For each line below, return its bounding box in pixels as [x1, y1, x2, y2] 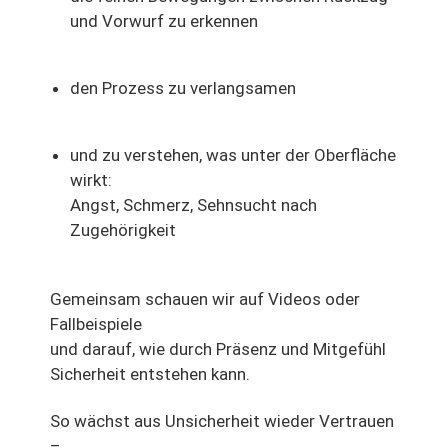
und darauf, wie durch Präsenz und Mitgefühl [50, 339, 386, 360]
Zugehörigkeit [70, 220, 176, 241]
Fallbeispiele [50, 314, 142, 335]
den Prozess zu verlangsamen [70, 78, 296, 99]
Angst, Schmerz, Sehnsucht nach [70, 195, 317, 216]
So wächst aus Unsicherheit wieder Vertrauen [50, 411, 394, 432]
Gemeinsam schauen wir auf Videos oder [50, 289, 360, 310]
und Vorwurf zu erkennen [70, 11, 258, 32]
